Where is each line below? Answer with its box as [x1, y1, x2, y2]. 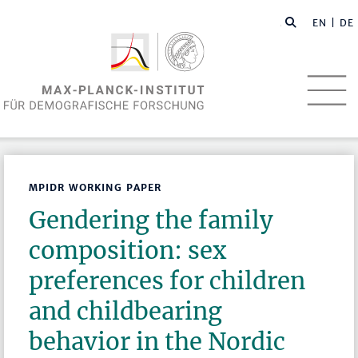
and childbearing [29, 296, 223, 327]
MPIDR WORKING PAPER [29, 181, 162, 194]
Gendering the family [29, 205, 274, 236]
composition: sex [29, 236, 227, 266]
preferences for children [29, 266, 306, 296]
